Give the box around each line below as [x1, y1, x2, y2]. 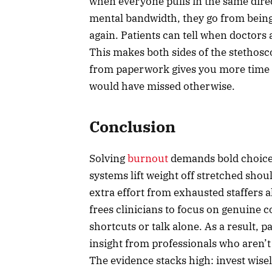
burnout [127, 152, 168, 166]
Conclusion [89, 117, 175, 137]
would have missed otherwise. [89, 79, 235, 93]
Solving [89, 152, 127, 166]
